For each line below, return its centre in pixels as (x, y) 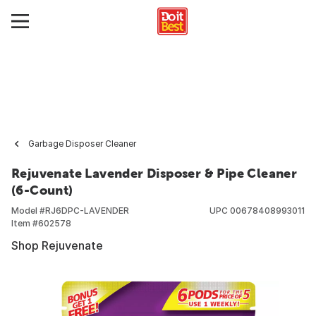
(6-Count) (42, 190)
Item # (25, 223)
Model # (28, 211)
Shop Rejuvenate (57, 245)
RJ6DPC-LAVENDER (87, 211)
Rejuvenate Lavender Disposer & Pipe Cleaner (154, 173)
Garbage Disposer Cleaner (82, 144)
